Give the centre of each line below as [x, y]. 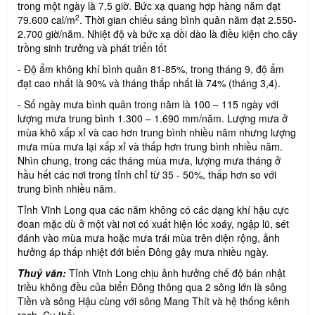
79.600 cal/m [46, 19]
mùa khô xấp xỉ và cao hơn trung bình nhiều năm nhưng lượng [157, 132]
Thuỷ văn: [43, 272]
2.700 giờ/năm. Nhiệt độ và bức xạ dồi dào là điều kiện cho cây [157, 33]
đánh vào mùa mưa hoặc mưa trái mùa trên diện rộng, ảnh [149, 237]
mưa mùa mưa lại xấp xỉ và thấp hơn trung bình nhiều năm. [150, 146]
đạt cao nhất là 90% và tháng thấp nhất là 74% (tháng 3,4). [149, 83]
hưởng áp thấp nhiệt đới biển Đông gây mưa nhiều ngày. [143, 251]
